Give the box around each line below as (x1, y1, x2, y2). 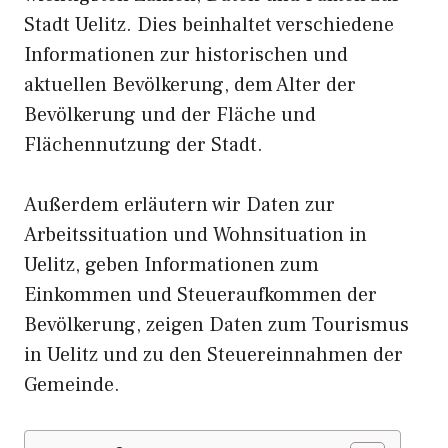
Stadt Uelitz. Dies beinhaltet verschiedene (24, 12, 394, 38)
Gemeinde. (24, 372, 120, 398)
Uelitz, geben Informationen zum (24, 252, 319, 278)
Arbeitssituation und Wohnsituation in (24, 222, 367, 248)
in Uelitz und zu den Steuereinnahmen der (24, 342, 403, 368)
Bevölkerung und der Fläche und (24, 102, 316, 128)
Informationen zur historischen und (24, 42, 348, 68)
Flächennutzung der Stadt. (24, 132, 263, 158)
